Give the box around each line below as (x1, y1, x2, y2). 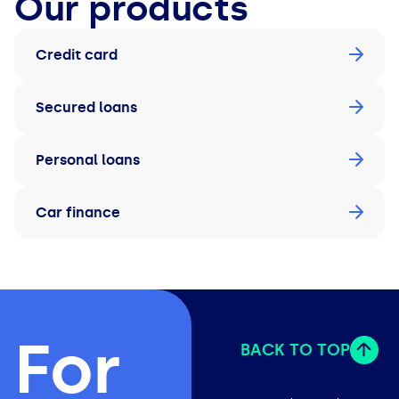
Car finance (36, 203, 120, 221)
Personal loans (36, 151, 140, 168)
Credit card (36, 45, 118, 63)
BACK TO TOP (240, 340, 351, 360)
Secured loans (36, 98, 137, 116)
